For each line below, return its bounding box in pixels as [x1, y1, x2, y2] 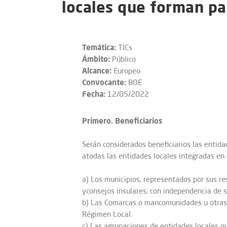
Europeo [111, 66, 140, 75]
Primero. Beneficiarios [82, 116, 163, 126]
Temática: [82, 42, 116, 52]
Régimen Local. [82, 209, 132, 219]
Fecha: [82, 89, 105, 99]
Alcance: [82, 65, 111, 75]
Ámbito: [82, 54, 110, 64]
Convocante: [82, 77, 126, 87]
